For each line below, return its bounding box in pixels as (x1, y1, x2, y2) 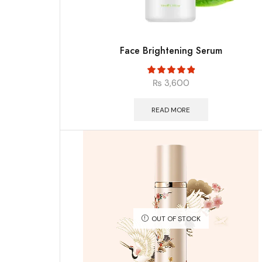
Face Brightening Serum (119, 43, 222, 57)
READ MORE (151, 105, 191, 115)
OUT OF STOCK (151, 214, 201, 224)
